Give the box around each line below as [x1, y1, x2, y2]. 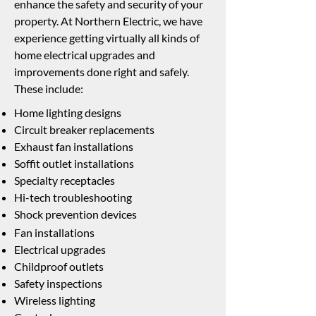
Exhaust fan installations [14, 140, 133, 153]
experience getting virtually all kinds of [14, 31, 200, 44]
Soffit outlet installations [14, 157, 134, 170]
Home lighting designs [14, 106, 121, 119]
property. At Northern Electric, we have [14, 14, 202, 28]
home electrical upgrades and [14, 48, 155, 61]
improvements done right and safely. [14, 65, 191, 78]
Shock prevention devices [14, 207, 137, 221]
